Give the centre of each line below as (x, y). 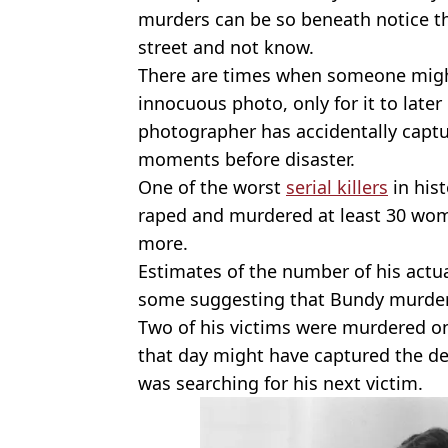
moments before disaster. (246, 158)
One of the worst (212, 186)
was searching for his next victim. (280, 382)
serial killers (337, 186)
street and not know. (226, 46)
